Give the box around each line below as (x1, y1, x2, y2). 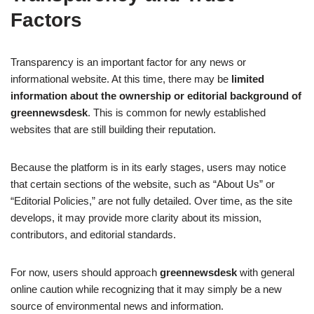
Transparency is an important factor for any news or (11, 56, 246, 69)
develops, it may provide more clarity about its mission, (11, 212, 261, 224)
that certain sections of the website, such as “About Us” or (11, 178, 275, 191)
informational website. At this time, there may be (11, 73, 231, 86)
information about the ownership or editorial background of (11, 90, 301, 102)
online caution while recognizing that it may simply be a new (11, 283, 282, 296)
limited (231, 73, 264, 86)
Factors (11, 9, 82, 32)
